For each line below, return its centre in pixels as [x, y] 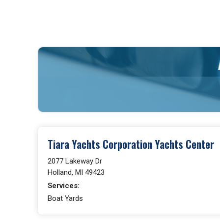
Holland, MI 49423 [76, 172]
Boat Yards [65, 198]
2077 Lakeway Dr [75, 161]
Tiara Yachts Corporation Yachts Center [131, 144]
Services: [64, 185]
